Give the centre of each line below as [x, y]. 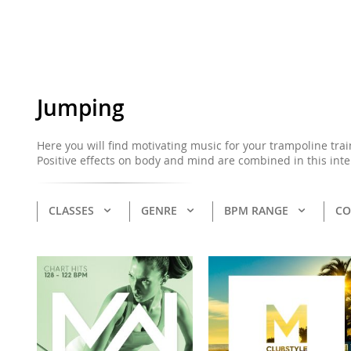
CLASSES [71, 210]
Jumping [81, 108]
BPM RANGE [256, 210]
